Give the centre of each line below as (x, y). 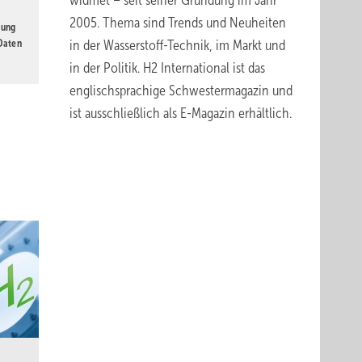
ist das (247, 68)
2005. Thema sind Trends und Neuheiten (178, 23)
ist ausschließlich (116, 113)
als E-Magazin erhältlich (226, 113)
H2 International (186, 68)
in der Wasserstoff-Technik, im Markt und (177, 45)
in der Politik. (106, 68)
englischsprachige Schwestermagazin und (181, 90)
